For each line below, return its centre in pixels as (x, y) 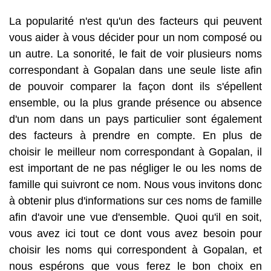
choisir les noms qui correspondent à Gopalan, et (135, 250)
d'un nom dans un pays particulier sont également (135, 119)
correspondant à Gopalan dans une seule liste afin (135, 70)
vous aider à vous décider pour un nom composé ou (135, 38)
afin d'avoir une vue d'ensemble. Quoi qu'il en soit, (135, 217)
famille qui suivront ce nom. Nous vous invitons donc (135, 184)
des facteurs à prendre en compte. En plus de (135, 135)
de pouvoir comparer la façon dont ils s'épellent (135, 87)
